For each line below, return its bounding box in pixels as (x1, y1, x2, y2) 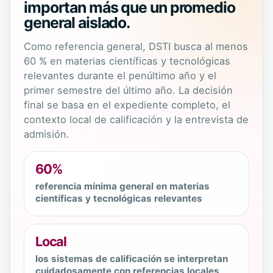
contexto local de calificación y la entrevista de (24, 113, 249, 126)
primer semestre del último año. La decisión (24, 84, 233, 97)
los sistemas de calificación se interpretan (35, 253, 228, 265)
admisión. (24, 128, 69, 141)
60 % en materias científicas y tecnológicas (24, 55, 230, 68)
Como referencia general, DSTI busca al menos (24, 40, 248, 53)
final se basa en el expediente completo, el (24, 99, 230, 112)
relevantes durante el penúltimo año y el (24, 69, 216, 82)
